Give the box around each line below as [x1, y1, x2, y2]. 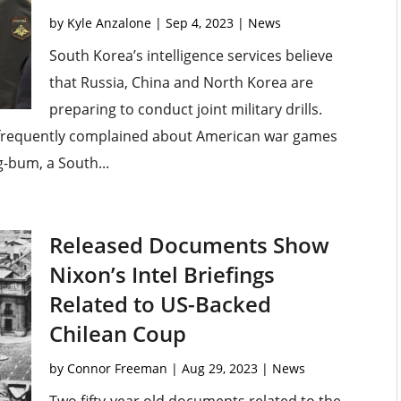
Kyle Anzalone [66, 14, 151, 32]
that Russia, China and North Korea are [48, 73, 313, 93]
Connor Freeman [66, 360, 167, 378]
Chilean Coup [48, 319, 186, 349]
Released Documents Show [48, 230, 329, 260]
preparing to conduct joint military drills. [48, 99, 322, 120]
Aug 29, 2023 [181, 360, 258, 378]
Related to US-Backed [48, 289, 271, 320]
